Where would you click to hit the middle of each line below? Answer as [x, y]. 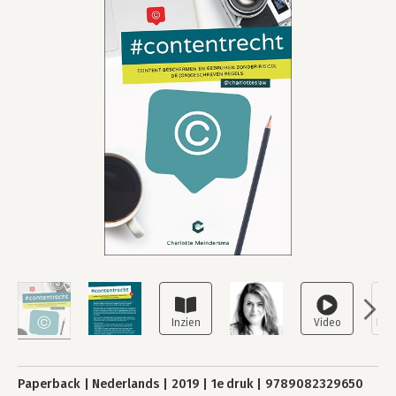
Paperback [49, 384]
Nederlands [126, 384]
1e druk [232, 384]
